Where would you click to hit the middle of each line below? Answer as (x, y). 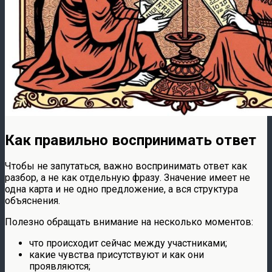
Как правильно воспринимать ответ (131, 140)
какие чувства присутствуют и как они (117, 255)
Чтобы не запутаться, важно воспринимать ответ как (126, 166)
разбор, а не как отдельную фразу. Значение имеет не (127, 178)
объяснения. (32, 201)
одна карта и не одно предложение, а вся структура (121, 189)
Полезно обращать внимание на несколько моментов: (129, 222)
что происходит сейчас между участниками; (128, 243)
